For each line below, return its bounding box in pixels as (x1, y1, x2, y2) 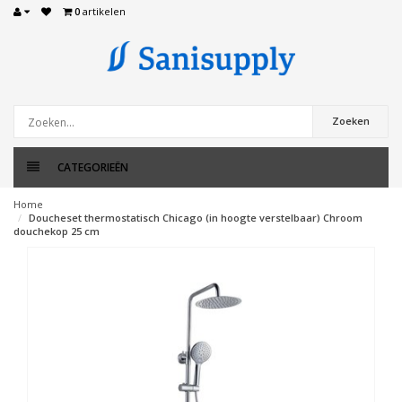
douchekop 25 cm (13, 224, 100, 238)
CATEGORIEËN (57, 160, 128, 175)
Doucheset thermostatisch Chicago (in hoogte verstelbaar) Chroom (29, 211, 363, 224)
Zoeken (331, 114, 370, 127)
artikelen (80, 4, 126, 18)
